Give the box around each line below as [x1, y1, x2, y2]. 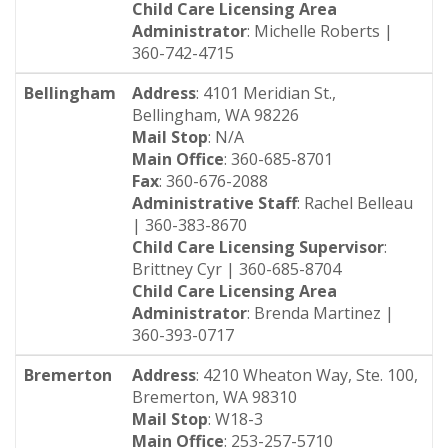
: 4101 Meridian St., [196, 82, 336, 104]
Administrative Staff [132, 192, 297, 214]
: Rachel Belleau [297, 192, 413, 214]
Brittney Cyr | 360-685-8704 [132, 258, 341, 280]
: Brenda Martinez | [247, 302, 394, 324]
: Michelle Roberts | [247, 20, 393, 42]
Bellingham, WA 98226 [132, 104, 299, 126]
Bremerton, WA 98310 [132, 386, 297, 408]
